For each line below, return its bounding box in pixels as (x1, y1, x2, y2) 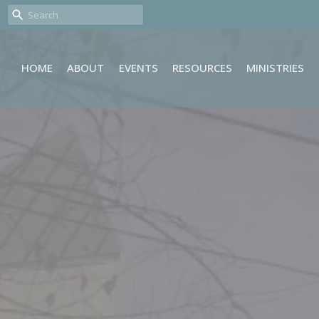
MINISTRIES (246, 61, 305, 75)
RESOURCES (172, 61, 232, 75)
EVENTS (118, 61, 158, 75)
